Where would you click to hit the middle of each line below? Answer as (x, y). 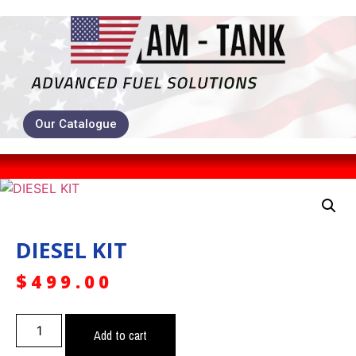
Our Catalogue (76, 124)
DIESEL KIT (72, 250)
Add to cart (121, 336)
